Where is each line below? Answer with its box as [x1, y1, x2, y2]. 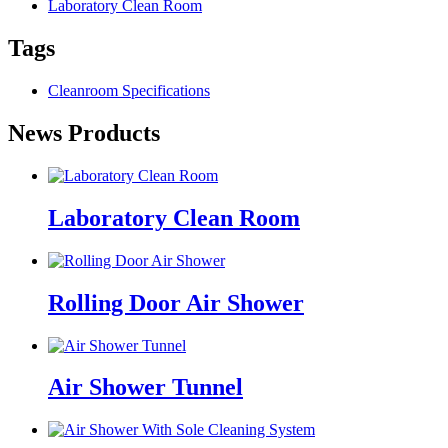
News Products [8, 120, 160, 147]
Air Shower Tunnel [48, 374, 243, 401]
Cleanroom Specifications [48, 82, 210, 100]
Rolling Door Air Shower [48, 289, 304, 316]
